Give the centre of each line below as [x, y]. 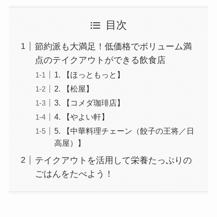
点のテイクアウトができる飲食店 [100, 60]
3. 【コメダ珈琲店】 [89, 102]
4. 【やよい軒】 [81, 116]
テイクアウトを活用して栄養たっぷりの [113, 160]
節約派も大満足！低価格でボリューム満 [113, 46]
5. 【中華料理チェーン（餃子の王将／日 [124, 131]
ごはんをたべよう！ [74, 174]
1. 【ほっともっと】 [89, 74]
